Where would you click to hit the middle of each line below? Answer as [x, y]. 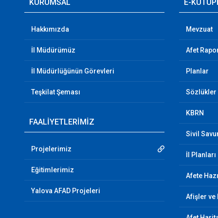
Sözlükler [201, 92]
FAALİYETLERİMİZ [62, 122]
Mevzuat [200, 29]
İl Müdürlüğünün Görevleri [73, 71]
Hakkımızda [50, 29]
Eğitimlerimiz [52, 170]
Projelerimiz [51, 149]
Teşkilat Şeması [55, 92]
